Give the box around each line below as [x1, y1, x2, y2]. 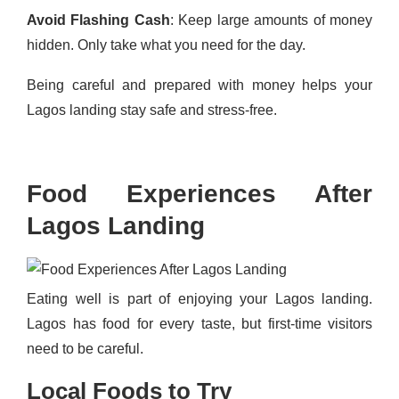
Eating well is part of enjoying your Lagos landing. [27, 291, 372, 306]
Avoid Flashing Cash [27, 12, 170, 28]
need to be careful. [27, 341, 143, 356]
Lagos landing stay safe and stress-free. [27, 102, 277, 118]
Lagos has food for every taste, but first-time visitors [27, 316, 372, 331]
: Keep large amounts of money [169, 12, 373, 28]
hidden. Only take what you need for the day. [27, 37, 305, 53]
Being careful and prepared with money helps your [27, 77, 372, 93]
